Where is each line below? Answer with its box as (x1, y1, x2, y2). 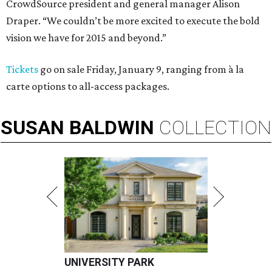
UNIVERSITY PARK (64, 256, 154, 269)
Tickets (6, 63, 38, 76)
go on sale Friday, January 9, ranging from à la (38, 63, 244, 76)
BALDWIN (69, 116, 154, 140)
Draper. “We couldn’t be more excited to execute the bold (6, 15, 260, 27)
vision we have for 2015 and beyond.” (6, 32, 166, 44)
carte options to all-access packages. (6, 80, 169, 93)
